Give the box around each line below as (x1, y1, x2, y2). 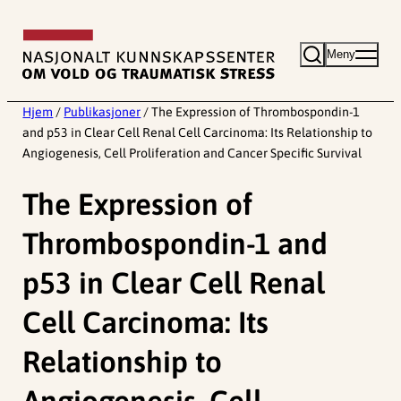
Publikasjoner (64, 105, 141, 120)
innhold (6, 62, 60, 81)
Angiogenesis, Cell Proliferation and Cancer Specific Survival (22, 146, 363, 161)
